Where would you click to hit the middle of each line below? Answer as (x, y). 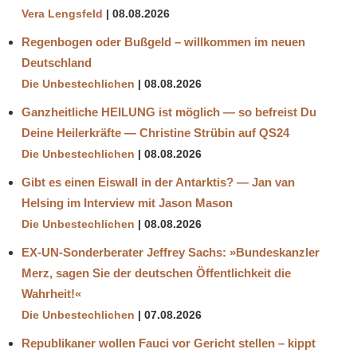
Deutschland (57, 62)
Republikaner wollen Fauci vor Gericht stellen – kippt (169, 343)
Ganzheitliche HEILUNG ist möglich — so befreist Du (169, 112)
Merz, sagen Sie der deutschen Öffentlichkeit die (156, 273)
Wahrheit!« (51, 293)
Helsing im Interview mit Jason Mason (127, 202)
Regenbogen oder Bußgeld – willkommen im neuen (163, 41)
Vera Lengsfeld (62, 14)
